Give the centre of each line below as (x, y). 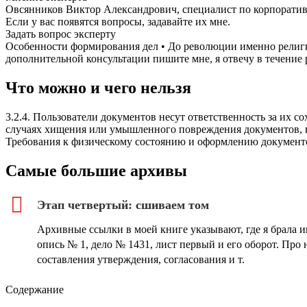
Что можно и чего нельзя (98, 88)
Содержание (35, 289)
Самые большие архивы (96, 170)
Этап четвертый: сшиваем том (123, 205)
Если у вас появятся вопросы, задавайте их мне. (118, 22)
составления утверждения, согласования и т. (141, 259)
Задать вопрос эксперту (61, 34)
